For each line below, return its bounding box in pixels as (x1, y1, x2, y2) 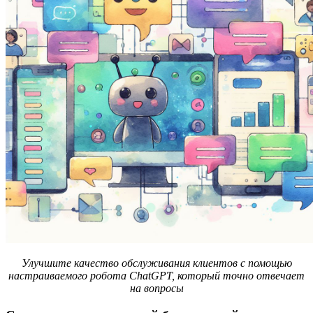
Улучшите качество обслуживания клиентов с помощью (21, 257, 292, 270)
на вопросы (129, 282, 184, 295)
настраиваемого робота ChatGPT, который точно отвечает (8, 270, 305, 282)
